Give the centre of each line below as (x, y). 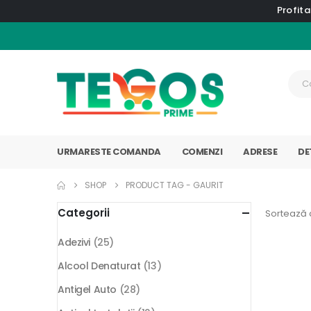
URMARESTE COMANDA (109, 152)
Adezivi (74, 243)
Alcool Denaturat (99, 266)
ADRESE (260, 152)
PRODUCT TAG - (159, 185)
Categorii (84, 213)
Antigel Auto (87, 290)
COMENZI (202, 152)
